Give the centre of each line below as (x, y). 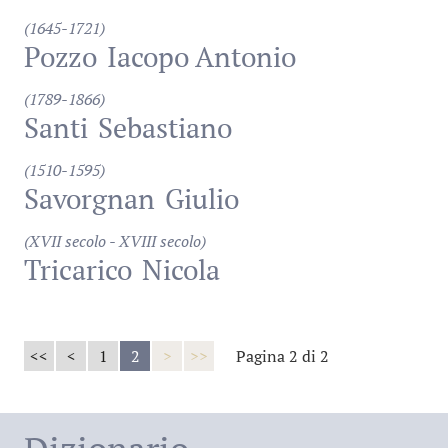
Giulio (202, 198)
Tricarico (78, 269)
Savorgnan (89, 198)
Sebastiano (165, 127)
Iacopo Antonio (201, 56)
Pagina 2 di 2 (282, 356)
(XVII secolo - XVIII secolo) (115, 241)
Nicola (181, 269)
